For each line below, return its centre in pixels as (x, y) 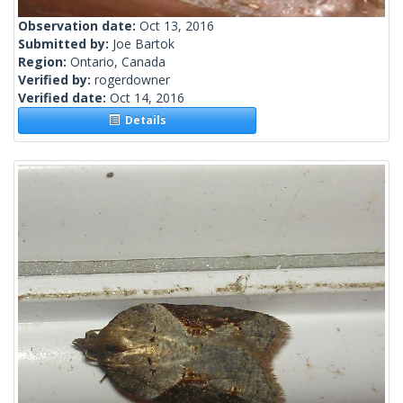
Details (143, 121)
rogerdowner (132, 80)
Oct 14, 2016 (147, 98)
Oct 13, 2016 (177, 26)
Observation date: (79, 26)
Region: (44, 62)
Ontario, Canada (118, 62)
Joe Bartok (143, 44)
